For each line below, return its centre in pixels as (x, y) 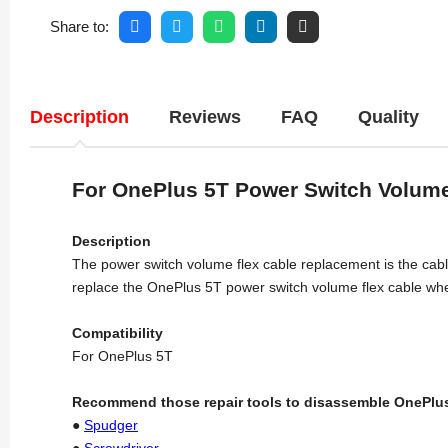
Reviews (205, 116)
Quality (388, 116)
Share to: (79, 26)
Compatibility (117, 332)
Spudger (111, 424)
